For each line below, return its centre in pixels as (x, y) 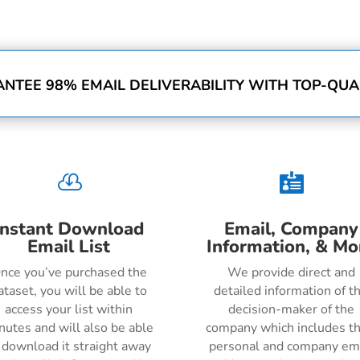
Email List (69, 247)
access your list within (69, 310)
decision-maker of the (291, 310)
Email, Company (291, 229)
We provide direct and (291, 273)
